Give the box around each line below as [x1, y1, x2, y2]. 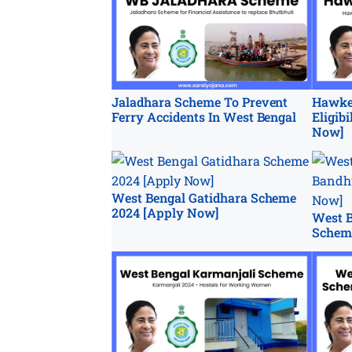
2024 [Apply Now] [112, 203, 218, 221]
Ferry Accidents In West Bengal [112, 108, 297, 125]
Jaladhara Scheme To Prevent [112, 93, 288, 110]
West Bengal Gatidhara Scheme [112, 189, 297, 206]
